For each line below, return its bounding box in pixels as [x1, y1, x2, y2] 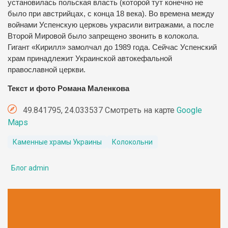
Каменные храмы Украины [13, 137, 102, 146]
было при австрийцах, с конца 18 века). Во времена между [8, 10, 214, 18]
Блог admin [11, 163, 49, 172]
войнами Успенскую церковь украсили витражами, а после [8, 21, 214, 30]
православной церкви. [8, 66, 85, 74]
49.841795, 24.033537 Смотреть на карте [21, 105, 177, 115]
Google [177, 105, 202, 115]
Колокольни [112, 137, 153, 146]
